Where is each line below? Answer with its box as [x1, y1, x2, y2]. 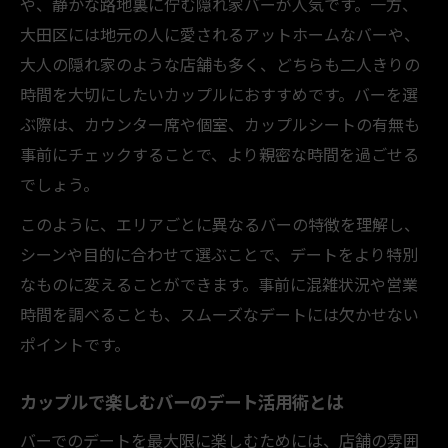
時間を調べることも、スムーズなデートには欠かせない [20, 301, 419, 326]
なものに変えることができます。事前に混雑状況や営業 [20, 271, 418, 296]
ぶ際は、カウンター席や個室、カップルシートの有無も [20, 111, 420, 136]
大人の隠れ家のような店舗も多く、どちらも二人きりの [20, 51, 420, 76]
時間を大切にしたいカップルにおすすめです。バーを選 [20, 81, 418, 106]
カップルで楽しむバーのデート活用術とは [20, 388, 343, 414]
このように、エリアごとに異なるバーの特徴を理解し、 [20, 211, 420, 236]
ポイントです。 [20, 331, 130, 356]
